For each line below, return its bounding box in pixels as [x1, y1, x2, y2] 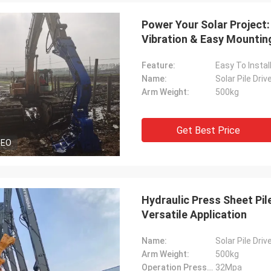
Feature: [142, 60, 175, 70]
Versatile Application [142, 208, 247, 221]
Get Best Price [176, 125, 240, 136]
